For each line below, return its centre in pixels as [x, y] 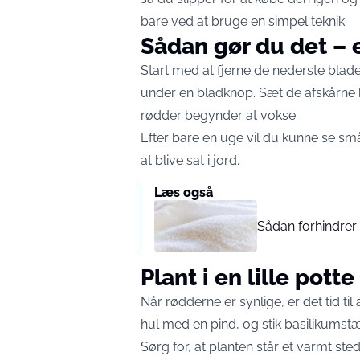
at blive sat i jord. [190, 160]
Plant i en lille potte [247, 278]
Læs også [184, 192]
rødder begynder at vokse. [219, 115]
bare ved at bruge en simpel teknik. [244, 21]
